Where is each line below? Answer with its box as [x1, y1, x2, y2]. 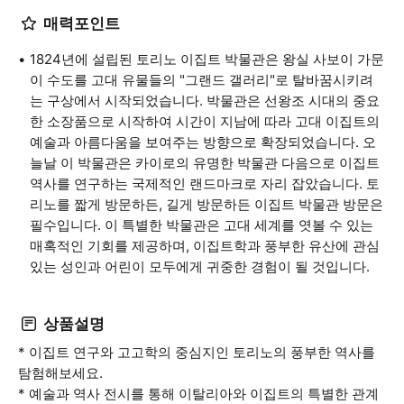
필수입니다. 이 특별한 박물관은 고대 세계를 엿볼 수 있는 [30, 216, 373, 234]
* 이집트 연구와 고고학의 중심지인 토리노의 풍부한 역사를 [18, 344, 375, 361]
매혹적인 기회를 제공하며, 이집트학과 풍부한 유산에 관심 [30, 237, 380, 254]
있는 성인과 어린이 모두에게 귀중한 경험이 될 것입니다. [30, 258, 370, 275]
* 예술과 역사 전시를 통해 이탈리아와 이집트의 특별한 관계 [18, 385, 379, 402]
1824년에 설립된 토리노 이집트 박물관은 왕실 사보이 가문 [30, 50, 384, 68]
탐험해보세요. [18, 364, 103, 381]
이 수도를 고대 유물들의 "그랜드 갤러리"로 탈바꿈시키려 [30, 71, 373, 88]
